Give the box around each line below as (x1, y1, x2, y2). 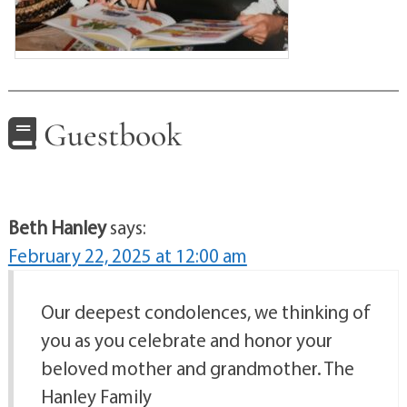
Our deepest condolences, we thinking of (40, 300, 371, 324)
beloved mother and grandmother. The (40, 356, 354, 381)
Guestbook (35, 114, 183, 154)
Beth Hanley (7, 215, 106, 240)
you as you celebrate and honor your (40, 328, 333, 352)
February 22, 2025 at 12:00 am (7, 243, 247, 268)
